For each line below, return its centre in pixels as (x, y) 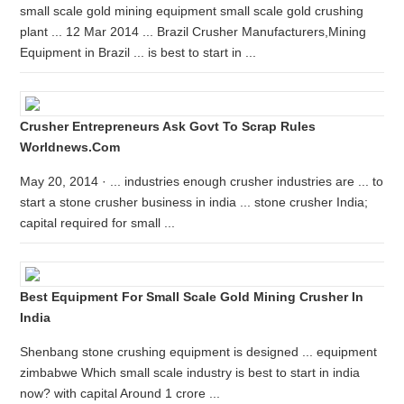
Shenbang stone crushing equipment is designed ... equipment (199, 352)
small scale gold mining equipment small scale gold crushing (192, 11)
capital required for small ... (98, 223)
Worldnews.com (70, 147)
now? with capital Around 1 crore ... (120, 393)
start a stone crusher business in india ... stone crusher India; (194, 202)
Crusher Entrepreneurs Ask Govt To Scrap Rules (168, 126)
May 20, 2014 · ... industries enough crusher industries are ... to (202, 181)
